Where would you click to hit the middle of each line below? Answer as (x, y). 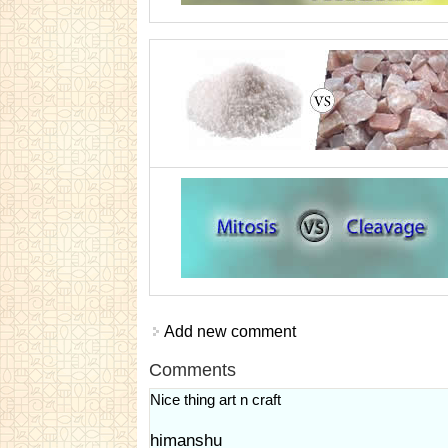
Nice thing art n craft (215, 400)
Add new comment (230, 331)
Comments (192, 370)
